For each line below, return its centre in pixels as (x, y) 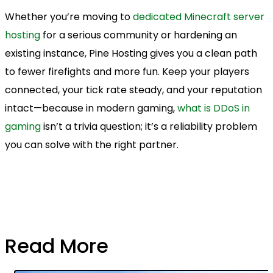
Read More (57, 246)
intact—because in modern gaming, (91, 108)
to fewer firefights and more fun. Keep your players (127, 71)
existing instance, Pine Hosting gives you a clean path (131, 53)
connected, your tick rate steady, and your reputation (133, 90)
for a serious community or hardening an (139, 35)
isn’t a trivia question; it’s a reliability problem (149, 126)
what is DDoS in (214, 108)
